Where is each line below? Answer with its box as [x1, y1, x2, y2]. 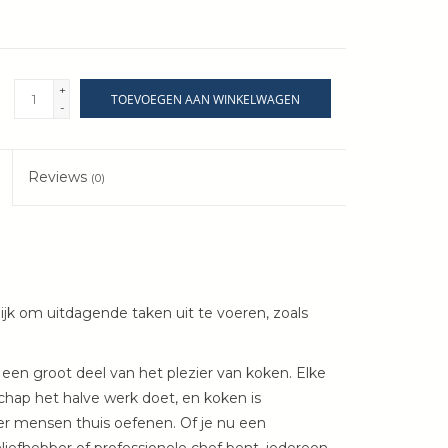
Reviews [28, 168, 92, 187]
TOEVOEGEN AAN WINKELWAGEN [111, 91, 300, 109]
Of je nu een [179, 414, 266, 433]
